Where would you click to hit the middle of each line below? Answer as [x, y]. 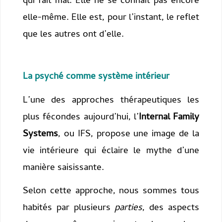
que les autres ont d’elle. [73, 35]
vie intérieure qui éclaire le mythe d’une [111, 151]
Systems [40, 134]
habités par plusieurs [69, 209]
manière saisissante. [63, 168]
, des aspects [171, 209]
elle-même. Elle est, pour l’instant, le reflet [111, 18]
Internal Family [169, 117]
